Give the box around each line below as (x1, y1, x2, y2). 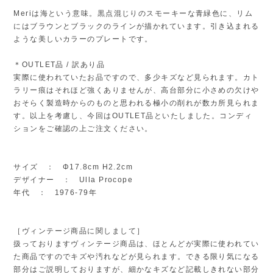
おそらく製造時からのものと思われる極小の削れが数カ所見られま (13, 98, 260, 107)
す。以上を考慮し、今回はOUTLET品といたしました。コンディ (13, 111, 253, 120)
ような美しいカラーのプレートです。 (13, 34, 153, 43)
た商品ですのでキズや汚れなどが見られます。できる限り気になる (13, 252, 260, 261)
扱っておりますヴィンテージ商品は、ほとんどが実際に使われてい (13, 239, 260, 248)
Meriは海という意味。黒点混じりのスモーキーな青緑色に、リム (13, 9, 253, 18)
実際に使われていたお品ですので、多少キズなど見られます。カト (13, 73, 260, 82)
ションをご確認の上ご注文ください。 (13, 124, 153, 133)
